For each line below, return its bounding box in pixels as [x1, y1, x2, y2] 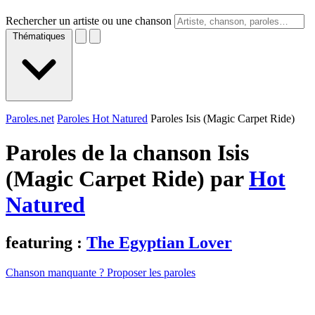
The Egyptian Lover [86, 233, 232, 252]
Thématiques [13, 31, 65, 41]
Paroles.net [6, 112, 54, 124]
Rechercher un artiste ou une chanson [6, 15, 172, 27]
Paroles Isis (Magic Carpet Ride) [150, 112, 295, 124]
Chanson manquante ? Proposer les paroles [6, 266, 195, 278]
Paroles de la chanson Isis [6, 140, 249, 166]
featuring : [6, 233, 86, 252]
